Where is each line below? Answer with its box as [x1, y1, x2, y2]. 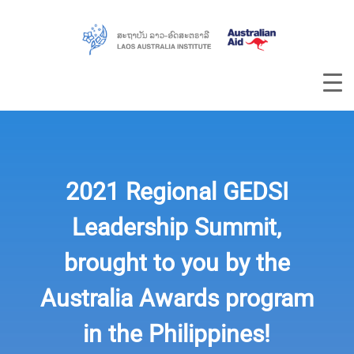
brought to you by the [63, 243, 290, 282]
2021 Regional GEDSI [65, 171, 288, 211]
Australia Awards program [40, 278, 314, 318]
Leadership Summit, [72, 207, 282, 247]
